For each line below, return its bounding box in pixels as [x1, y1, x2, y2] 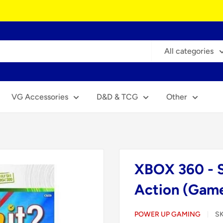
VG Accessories [11, 92, 68, 102]
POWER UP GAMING [134, 210, 201, 219]
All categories [164, 46, 214, 56]
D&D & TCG [97, 92, 138, 102]
